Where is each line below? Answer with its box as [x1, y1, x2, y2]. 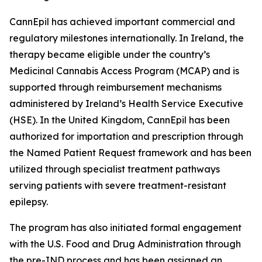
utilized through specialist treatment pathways [9, 163, 220, 175]
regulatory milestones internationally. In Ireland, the [9, 32, 244, 44]
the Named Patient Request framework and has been [9, 147, 251, 158]
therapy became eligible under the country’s [9, 49, 210, 60]
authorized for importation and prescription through [9, 130, 243, 142]
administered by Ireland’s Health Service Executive [9, 98, 243, 109]
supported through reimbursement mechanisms [9, 81, 222, 93]
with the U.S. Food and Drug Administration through [9, 238, 241, 250]
